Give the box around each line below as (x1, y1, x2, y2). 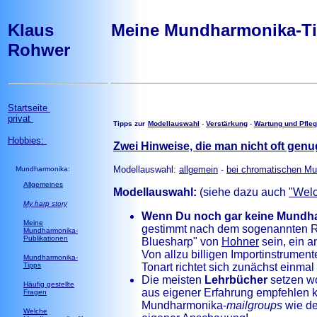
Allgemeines (23, 180, 63, 188)
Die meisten (142, 274, 204, 286)
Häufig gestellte (23, 280, 74, 288)
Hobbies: (8, 135, 47, 146)
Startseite (8, 103, 50, 113)
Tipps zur (113, 120, 145, 127)
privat (8, 113, 33, 124)
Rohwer (8, 40, 75, 59)
